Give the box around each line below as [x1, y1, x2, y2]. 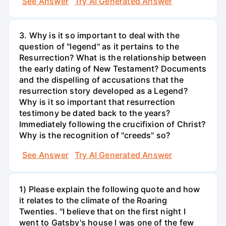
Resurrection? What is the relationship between [19, 52, 206, 63]
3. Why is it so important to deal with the [19, 30, 180, 40]
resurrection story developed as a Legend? [19, 85, 188, 96]
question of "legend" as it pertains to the [19, 41, 179, 51]
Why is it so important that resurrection [19, 96, 176, 107]
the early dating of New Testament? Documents [19, 63, 207, 74]
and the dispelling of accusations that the [19, 74, 184, 85]
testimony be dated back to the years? [19, 107, 171, 118]
